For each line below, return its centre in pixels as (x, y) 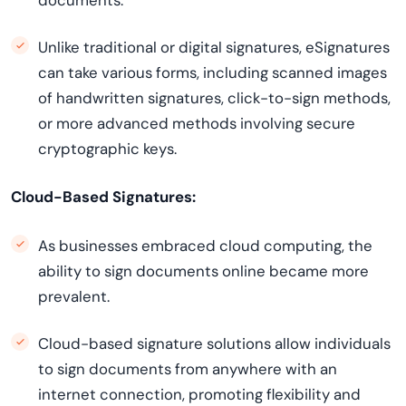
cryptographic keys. (107, 149)
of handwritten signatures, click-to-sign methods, (214, 98)
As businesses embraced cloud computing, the (205, 246)
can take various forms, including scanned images (213, 72)
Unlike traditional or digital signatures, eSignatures (214, 47)
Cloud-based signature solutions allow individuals (214, 343)
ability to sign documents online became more (203, 271)
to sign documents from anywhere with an (188, 369)
